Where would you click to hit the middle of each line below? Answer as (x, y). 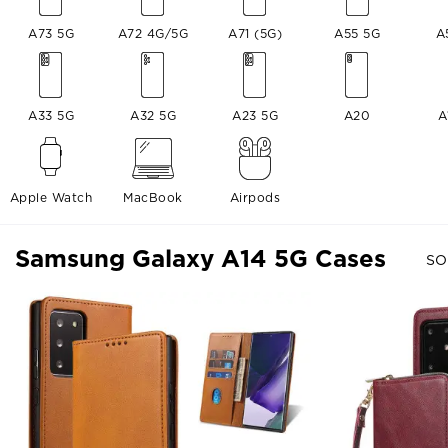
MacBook (153, 197)
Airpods (255, 197)
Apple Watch (51, 197)
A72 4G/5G (153, 33)
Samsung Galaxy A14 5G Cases (200, 258)
